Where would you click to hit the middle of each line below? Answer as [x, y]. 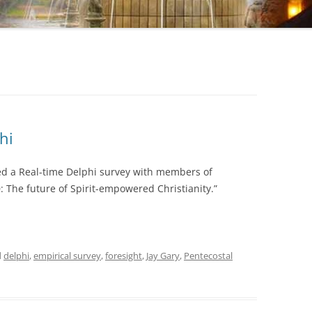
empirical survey [67, 256]
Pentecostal [208, 256]
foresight [124, 256]
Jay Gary [163, 256]
